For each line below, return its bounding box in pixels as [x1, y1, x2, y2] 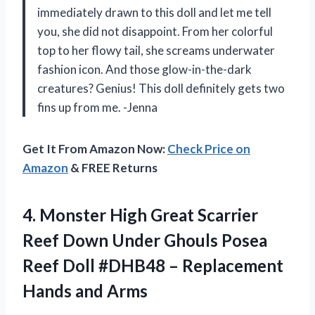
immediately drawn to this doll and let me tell [37, 4, 271, 20]
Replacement [182, 255, 283, 276]
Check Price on [167, 141, 250, 156]
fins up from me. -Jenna [37, 99, 157, 115]
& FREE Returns [68, 160, 157, 175]
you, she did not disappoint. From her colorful [37, 23, 273, 39]
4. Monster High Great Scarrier [22, 204, 258, 225]
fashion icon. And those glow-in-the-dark [37, 61, 252, 77]
